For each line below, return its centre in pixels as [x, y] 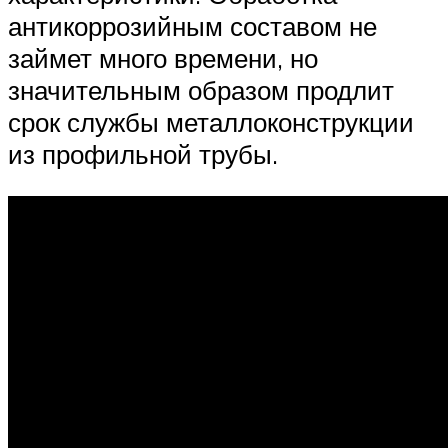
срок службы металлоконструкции [211, 122]
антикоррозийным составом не [192, 26]
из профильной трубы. [143, 154]
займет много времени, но [163, 58]
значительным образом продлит [201, 90]
